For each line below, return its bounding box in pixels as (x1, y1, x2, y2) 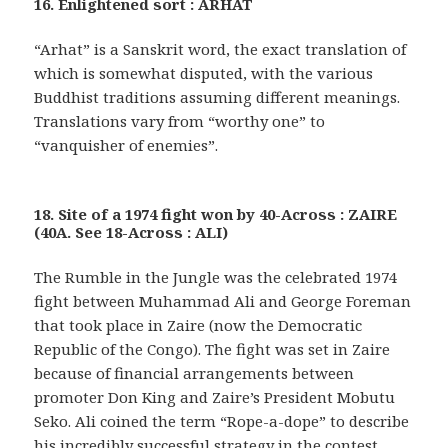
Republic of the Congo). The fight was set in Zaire (34, 339, 391, 360)
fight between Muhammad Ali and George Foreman (34, 291, 412, 312)
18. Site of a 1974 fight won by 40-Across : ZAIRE (34, 204, 398, 225)
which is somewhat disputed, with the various (34, 63, 374, 84)
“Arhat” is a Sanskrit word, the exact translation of (34, 39, 407, 60)
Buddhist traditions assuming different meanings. (34, 87, 401, 108)
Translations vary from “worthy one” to (34, 111, 326, 132)
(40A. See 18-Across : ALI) (34, 222, 229, 243)
